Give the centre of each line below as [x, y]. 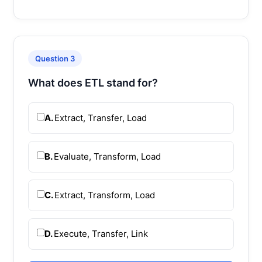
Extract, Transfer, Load [101, 118]
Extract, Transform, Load [105, 195]
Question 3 [55, 58]
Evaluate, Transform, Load [107, 156]
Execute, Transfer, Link [101, 233]
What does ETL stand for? [93, 82]
